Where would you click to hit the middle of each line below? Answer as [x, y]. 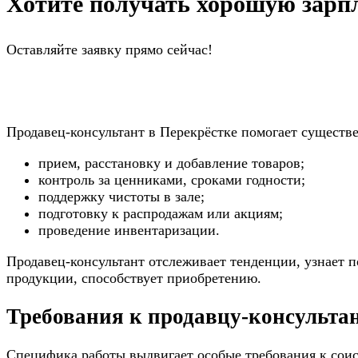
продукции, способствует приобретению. [134, 278]
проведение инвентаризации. [129, 230]
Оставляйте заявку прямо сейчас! [109, 49]
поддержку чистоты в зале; [121, 196]
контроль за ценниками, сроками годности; [172, 179]
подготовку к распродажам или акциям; [161, 213]
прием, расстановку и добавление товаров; [171, 163]
